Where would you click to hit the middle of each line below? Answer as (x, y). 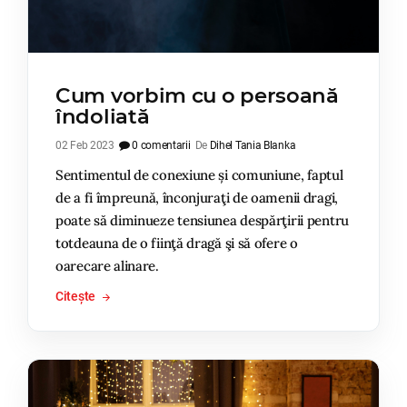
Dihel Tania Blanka (253, 145)
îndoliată (103, 116)
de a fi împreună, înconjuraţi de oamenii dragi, (197, 197)
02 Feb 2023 (85, 145)
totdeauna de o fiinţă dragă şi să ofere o (177, 243)
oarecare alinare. (107, 265)
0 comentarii (160, 145)
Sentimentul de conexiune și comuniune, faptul (199, 174)
